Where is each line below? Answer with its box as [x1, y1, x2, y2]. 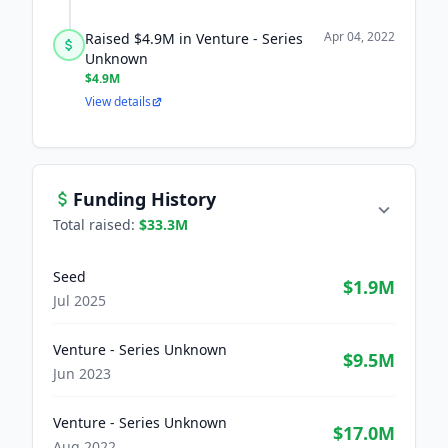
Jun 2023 [53, 364, 111, 383]
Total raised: [53, 215, 139, 234]
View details [85, 93, 151, 110]
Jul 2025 [53, 291, 106, 310]
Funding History [73, 187, 216, 211]
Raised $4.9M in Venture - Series [85, 29, 303, 48]
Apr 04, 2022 [324, 28, 395, 45]
